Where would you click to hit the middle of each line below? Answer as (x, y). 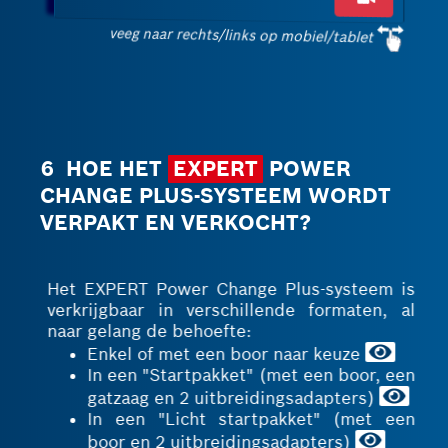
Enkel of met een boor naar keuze (219, 354)
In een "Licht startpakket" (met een (244, 419)
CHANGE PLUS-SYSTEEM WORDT (216, 195)
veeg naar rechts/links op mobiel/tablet (240, 34)
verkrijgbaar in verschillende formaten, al (224, 310)
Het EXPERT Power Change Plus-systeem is (224, 289)
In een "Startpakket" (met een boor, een (244, 375)
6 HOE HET (105, 168)
